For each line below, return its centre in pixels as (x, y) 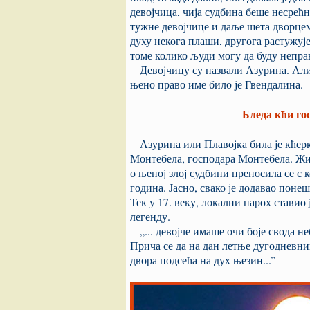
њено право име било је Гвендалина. (217, 84)
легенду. (150, 217)
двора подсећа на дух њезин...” (203, 260)
